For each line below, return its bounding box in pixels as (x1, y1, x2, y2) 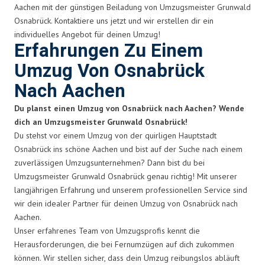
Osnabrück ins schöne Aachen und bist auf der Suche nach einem (14, 143, 243, 154)
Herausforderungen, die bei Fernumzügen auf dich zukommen (14, 238, 234, 250)
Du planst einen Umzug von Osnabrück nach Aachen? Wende (14, 102, 244, 114)
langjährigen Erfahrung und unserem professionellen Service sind (14, 184, 247, 195)
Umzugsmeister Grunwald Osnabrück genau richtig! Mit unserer (14, 170, 237, 182)
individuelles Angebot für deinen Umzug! (14, 28, 160, 40)
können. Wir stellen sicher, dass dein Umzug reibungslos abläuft (14, 252, 240, 263)
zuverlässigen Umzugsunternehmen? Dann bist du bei (14, 157, 205, 168)
